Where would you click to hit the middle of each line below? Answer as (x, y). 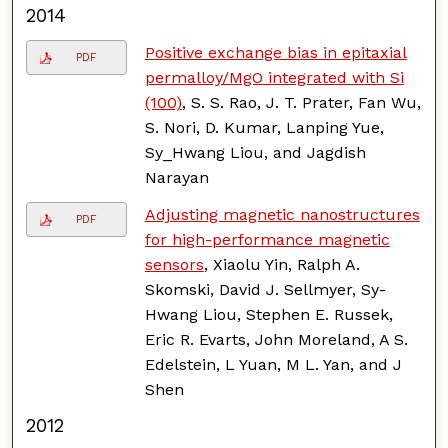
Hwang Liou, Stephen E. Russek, (268, 314)
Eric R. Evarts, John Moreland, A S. (276, 339)
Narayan (176, 177)
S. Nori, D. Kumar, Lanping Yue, (264, 127)
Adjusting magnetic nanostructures (282, 214)
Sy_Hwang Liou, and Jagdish (255, 152)
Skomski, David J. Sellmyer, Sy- (265, 289)
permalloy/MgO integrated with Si (274, 77)
